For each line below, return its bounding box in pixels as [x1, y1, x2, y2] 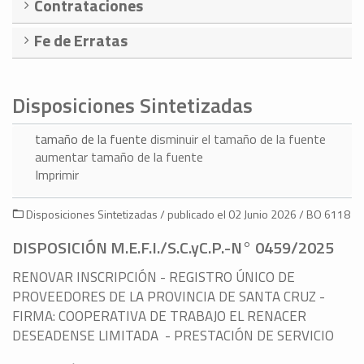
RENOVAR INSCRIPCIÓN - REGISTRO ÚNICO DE [12, 266, 295, 288]
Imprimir [35, 165, 79, 185]
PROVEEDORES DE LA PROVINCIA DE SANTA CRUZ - [12, 286, 325, 308]
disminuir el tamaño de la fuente [150, 129, 326, 149]
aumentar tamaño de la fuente [35, 147, 203, 167]
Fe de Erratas [34, 28, 128, 54]
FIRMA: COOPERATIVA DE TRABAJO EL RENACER [12, 305, 306, 327]
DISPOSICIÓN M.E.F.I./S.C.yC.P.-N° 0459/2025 [12, 235, 334, 261]
